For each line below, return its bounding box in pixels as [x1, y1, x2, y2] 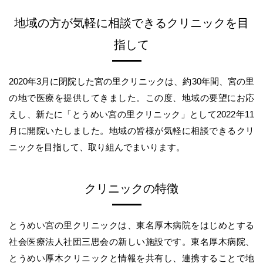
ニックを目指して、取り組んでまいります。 [9, 141, 185, 152]
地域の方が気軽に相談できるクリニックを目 [14, 16, 249, 30]
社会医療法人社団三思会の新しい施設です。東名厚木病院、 [9, 236, 254, 247]
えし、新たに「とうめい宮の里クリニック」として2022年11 [9, 109, 254, 119]
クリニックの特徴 [85, 182, 178, 195]
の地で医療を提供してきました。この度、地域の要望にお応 [9, 92, 254, 103]
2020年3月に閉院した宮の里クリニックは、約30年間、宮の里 [9, 76, 254, 86]
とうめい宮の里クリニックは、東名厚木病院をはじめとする [9, 220, 254, 230]
